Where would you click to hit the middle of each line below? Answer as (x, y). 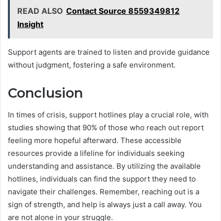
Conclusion (45, 93)
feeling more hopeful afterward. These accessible (95, 141)
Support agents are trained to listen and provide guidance (109, 52)
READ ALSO (40, 11)
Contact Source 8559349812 (123, 11)
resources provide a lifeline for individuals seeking (96, 153)
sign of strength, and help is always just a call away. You (105, 205)
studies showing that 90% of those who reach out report (106, 128)
